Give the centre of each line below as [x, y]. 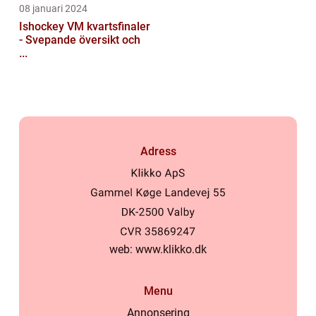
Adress [158, 152]
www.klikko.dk [171, 250]
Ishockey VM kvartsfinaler [85, 27]
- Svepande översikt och [80, 40]
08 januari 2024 [53, 9]
